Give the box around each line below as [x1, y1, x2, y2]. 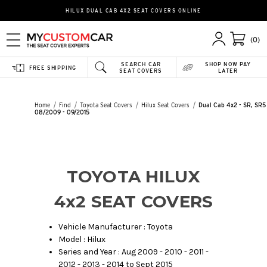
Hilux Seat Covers [141, 101, 190, 108]
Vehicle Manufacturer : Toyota [58, 221, 173, 232]
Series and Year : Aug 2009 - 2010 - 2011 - [58, 246, 209, 257]
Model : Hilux [58, 234, 106, 244]
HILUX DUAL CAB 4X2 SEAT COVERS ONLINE [66, 7, 201, 14]
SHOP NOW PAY [204, 61, 252, 67]
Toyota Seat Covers [80, 101, 132, 108]
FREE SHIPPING [29, 64, 76, 71]
